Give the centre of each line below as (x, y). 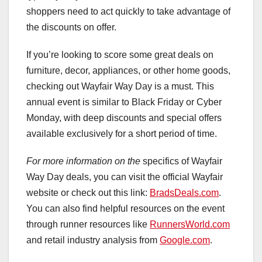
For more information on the (83, 161)
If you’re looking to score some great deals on (120, 54)
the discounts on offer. (71, 27)
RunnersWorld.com (190, 224)
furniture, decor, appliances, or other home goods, (128, 70)
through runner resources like (88, 224)
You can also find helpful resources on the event (125, 208)
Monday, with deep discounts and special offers (124, 118)
